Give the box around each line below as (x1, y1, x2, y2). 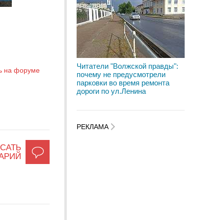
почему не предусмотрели (77, 70, 165, 79)
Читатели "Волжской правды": (77, 62, 178, 70)
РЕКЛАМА (77, 123, 110, 131)
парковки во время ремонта (77, 79, 169, 87)
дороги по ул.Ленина (77, 87, 146, 95)
